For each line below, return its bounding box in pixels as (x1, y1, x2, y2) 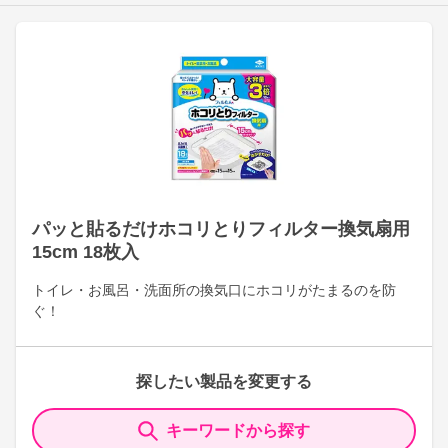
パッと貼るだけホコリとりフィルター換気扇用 (32, 219, 410, 239)
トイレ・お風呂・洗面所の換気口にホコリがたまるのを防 (32, 282, 396, 298)
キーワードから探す (166, 422, 310, 439)
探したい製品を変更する (136, 373, 312, 390)
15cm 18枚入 (32, 242, 139, 262)
